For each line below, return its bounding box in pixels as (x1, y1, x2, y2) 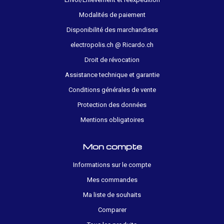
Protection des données (77, 100, 146, 108)
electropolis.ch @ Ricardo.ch (70, 40, 153, 48)
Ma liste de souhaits (83, 190, 141, 198)
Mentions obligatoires (80, 115, 144, 123)
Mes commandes (86, 175, 137, 183)
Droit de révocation (84, 55, 139, 63)
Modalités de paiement (78, 10, 145, 18)
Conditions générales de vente (68, 85, 156, 93)
